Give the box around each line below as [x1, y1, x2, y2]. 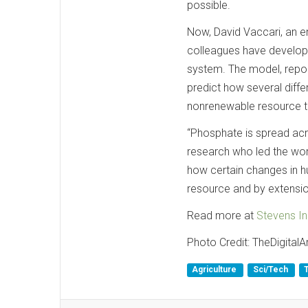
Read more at [187, 208, 256, 222]
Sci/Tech [252, 265, 290, 275]
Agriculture [192, 265, 239, 275]
